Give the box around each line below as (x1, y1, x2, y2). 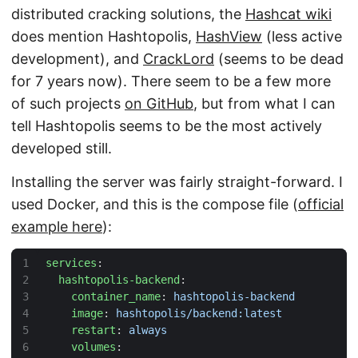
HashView (196, 28, 262, 46)
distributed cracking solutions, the (11, 6, 245, 23)
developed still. (11, 140, 112, 157)
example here (11, 217, 102, 235)
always (129, 324, 167, 337)
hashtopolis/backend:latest (116, 307, 282, 320)
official (298, 195, 344, 213)
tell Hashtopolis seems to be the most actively (11, 117, 322, 135)
